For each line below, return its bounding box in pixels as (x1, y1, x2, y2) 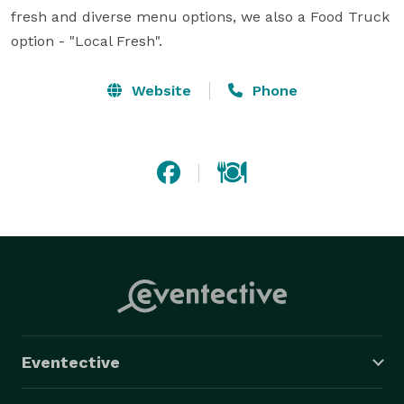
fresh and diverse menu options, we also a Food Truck (11, 7, 390, 25)
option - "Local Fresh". (11, 32, 162, 50)
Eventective (22, 352, 120, 372)
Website (126, 81, 191, 99)
